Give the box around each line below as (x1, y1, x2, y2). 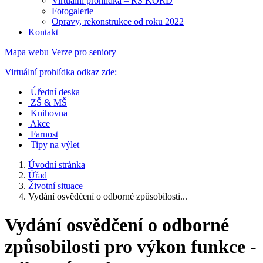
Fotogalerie (52, 6, 93, 16)
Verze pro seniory (51, 47, 116, 57)
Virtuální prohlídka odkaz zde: (5, 67, 117, 77)
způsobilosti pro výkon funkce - (5, 236, 257, 258)
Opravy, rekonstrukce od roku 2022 (52, 16, 184, 26)
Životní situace (28, 181, 83, 191)
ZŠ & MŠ (31, 97, 67, 107)
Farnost (31, 129, 58, 139)
